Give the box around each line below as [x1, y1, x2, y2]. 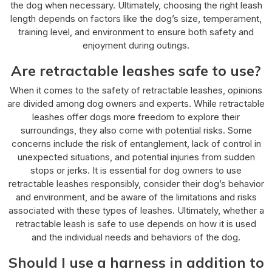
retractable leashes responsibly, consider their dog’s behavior [8, 177, 264, 189]
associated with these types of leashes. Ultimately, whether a [8, 204, 264, 216]
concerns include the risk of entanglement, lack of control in [11, 137, 261, 149]
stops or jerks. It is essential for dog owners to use [30, 164, 242, 176]
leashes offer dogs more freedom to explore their [32, 110, 240, 123]
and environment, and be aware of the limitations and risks [15, 191, 257, 203]
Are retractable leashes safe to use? [11, 61, 261, 80]
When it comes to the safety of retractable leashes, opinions [10, 84, 262, 96]
